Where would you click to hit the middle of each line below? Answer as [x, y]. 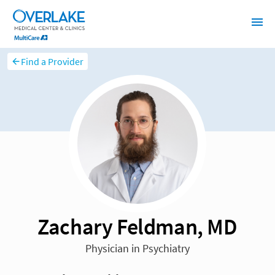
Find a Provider [52, 62]
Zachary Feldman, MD [137, 227]
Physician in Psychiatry [137, 249]
